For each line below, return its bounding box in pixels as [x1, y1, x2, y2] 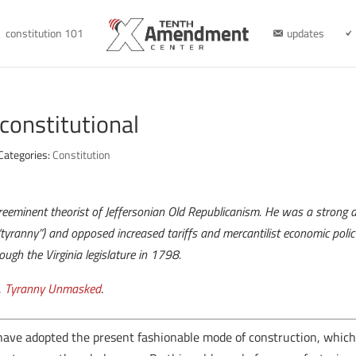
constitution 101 [5, 25, 83, 41]
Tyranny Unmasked [5, 279, 102, 298]
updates [286, 25, 324, 41]
